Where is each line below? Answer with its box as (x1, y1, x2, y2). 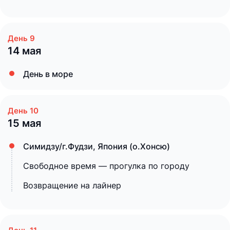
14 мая (8, 45, 41, 57)
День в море (23, 69, 73, 79)
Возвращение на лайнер (23, 180, 121, 190)
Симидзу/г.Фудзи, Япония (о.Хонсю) (23, 141, 170, 151)
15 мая (8, 117, 41, 129)
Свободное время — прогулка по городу (23, 161, 189, 171)
